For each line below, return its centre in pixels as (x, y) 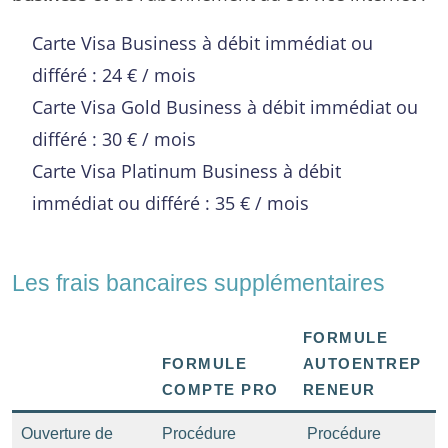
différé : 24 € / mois (114, 74)
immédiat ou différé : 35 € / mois (170, 202)
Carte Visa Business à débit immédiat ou (202, 42)
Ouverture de (67, 433)
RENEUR (339, 389)
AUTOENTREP (362, 363)
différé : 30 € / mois (114, 138)
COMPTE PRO (220, 389)
